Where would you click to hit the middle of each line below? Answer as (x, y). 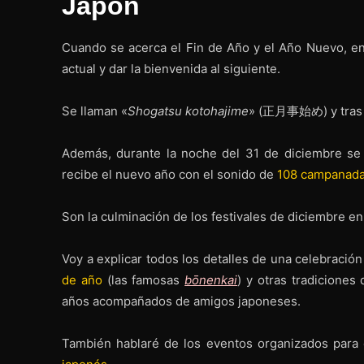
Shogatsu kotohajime (188, 110)
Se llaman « (95, 110)
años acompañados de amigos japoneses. (181, 301)
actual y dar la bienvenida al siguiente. (171, 68)
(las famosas (143, 279)
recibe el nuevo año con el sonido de (169, 174)
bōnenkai (211, 279)
